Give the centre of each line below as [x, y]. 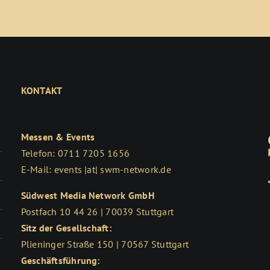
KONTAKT [42, 90]
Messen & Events [58, 137]
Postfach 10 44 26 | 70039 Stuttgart [97, 212]
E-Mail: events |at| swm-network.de [96, 169]
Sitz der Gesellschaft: [66, 228]
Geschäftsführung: [60, 260]
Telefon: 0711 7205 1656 [75, 153]
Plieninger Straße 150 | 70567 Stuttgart [105, 244]
